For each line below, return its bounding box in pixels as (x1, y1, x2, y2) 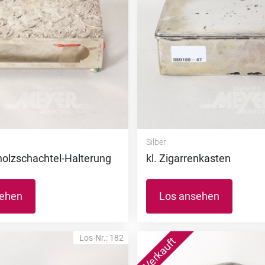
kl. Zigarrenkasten (146, 152, 231, 164)
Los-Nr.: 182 (79, 233, 124, 243)
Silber (146, 137, 166, 147)
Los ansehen (159, 190, 219, 202)
